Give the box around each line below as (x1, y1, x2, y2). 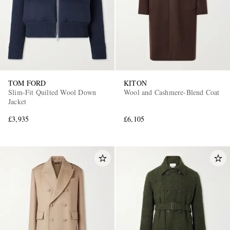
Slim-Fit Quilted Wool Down (8, 87, 97, 97)
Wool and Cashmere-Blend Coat (124, 87, 220, 97)
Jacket (8, 96, 27, 106)
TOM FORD (8, 78, 46, 88)
